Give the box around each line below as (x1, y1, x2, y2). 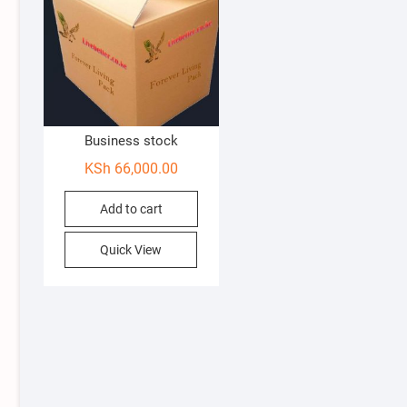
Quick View (100, 243, 163, 258)
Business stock (84, 133, 178, 150)
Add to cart (99, 202, 163, 217)
